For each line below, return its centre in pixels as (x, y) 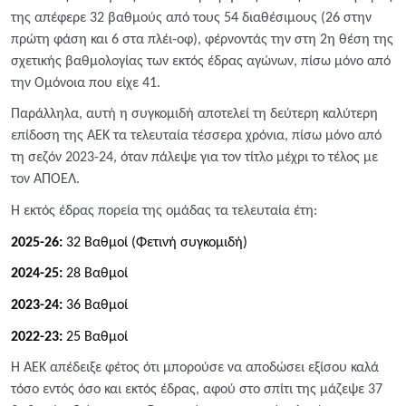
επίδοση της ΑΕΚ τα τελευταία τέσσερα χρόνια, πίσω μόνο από (196, 136)
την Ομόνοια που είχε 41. (86, 83)
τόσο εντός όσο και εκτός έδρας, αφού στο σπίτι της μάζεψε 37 (197, 390)
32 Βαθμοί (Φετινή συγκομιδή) (155, 242)
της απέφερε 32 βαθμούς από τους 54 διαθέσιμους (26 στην (191, 18)
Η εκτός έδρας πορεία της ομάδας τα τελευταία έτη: (164, 212)
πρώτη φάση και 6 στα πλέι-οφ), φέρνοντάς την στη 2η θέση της (202, 39)
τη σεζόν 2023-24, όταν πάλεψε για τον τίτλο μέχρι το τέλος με (194, 158)
